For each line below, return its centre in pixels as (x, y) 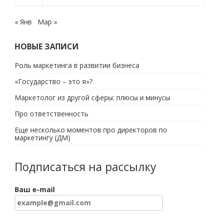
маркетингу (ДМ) (43, 138)
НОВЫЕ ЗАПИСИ (47, 46)
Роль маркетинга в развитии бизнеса (77, 65)
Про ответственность (52, 114)
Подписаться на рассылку (86, 167)
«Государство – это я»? (54, 81)
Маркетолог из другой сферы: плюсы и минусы (92, 98)
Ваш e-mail (35, 189)
